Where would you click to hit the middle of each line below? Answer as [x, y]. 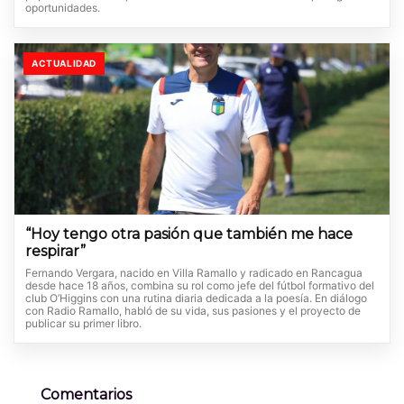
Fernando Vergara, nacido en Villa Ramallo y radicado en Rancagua [194, 272]
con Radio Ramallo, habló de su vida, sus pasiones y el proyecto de [193, 310]
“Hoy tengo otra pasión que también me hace [189, 234]
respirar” [55, 251]
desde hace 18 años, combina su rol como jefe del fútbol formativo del [200, 285]
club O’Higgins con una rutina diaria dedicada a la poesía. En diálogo [196, 298]
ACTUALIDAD [64, 63]
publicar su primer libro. [83, 323]
